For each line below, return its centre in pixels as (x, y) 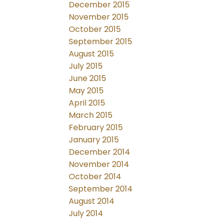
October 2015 (95, 29)
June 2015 (88, 79)
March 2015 (91, 115)
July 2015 (86, 66)
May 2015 (86, 91)
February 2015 (96, 128)
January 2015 (94, 140)
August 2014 (92, 201)
